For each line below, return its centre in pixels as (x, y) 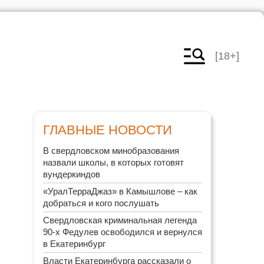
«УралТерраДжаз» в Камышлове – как (120, 191)
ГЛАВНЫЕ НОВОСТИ (108, 130)
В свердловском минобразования (111, 151)
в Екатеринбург (74, 244)
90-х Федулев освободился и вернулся (123, 232)
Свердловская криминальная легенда (120, 220)
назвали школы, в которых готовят (113, 162)
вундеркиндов (72, 174)
